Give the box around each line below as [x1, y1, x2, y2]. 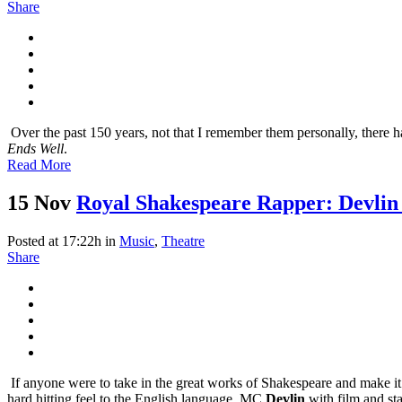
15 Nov [7, 190, 71, 214]
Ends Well [7, 140, 64, 156]
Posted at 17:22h [7, 232, 101, 249]
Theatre [162, 232, 205, 249]
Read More [7, 156, 71, 172]
